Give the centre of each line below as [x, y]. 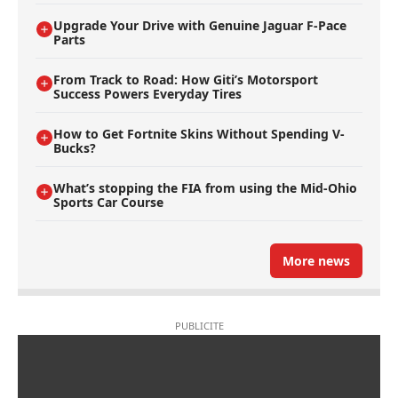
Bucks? [75, 148]
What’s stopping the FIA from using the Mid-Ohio [205, 188]
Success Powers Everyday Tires [147, 94]
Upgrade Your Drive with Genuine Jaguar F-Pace [200, 26]
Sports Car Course [108, 203]
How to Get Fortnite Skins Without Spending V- [199, 134]
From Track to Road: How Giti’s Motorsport [186, 80]
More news [316, 261]
